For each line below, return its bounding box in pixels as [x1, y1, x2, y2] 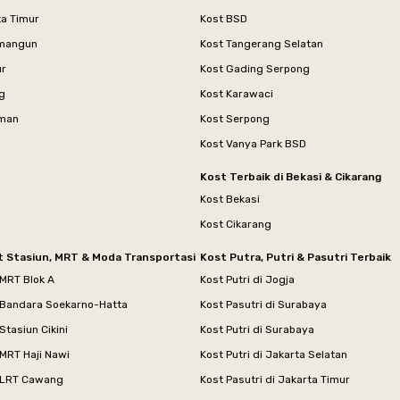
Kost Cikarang [200, 217, 271, 230]
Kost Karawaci [200, 87, 273, 100]
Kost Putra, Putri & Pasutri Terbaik [200, 250, 391, 263]
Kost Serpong [200, 112, 270, 125]
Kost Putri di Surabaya [200, 322, 314, 336]
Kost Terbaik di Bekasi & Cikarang [200, 170, 381, 183]
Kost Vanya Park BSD [200, 137, 306, 150]
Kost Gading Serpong [200, 62, 310, 75]
